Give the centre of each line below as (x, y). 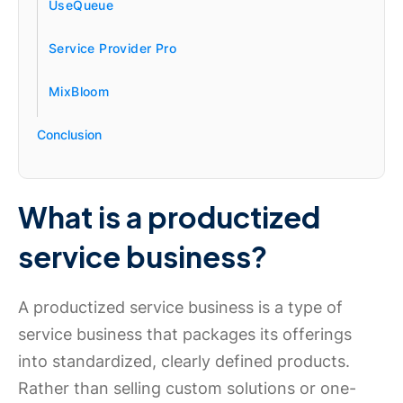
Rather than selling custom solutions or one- (187, 388)
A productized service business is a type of (180, 307)
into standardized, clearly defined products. (184, 361)
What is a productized (169, 217)
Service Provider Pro (112, 48)
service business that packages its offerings (185, 334)
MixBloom (79, 91)
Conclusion (69, 134)
